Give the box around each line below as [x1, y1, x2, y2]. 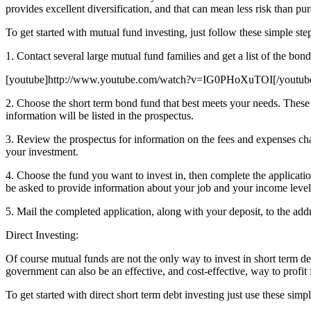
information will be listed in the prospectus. [6, 109, 194, 121]
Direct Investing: [6, 228, 78, 241]
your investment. [6, 145, 78, 158]
